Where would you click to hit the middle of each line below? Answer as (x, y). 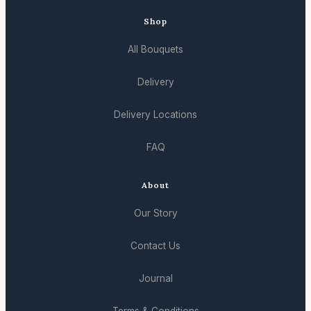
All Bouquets (155, 50)
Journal (155, 279)
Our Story (155, 213)
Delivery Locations (155, 115)
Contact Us (155, 246)
